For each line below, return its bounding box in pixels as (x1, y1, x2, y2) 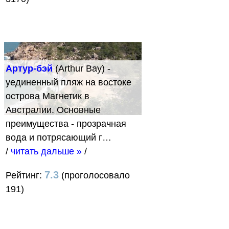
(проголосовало (59, 170, 130, 180)
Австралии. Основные (6, 104, 101, 115)
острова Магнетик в (6, 90, 89, 101)
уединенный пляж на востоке (6, 77, 131, 87)
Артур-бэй (6, 63, 53, 74)
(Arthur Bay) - (53, 63, 110, 74)
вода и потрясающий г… (6, 132, 111, 143)
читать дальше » (11, 146, 82, 156)
